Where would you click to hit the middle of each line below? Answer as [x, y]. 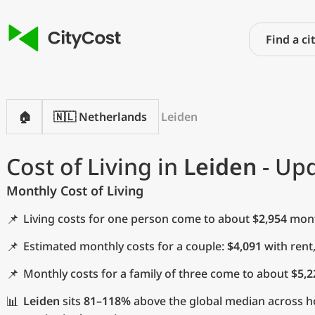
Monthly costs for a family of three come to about [157, 274]
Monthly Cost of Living [75, 191]
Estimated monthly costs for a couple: [125, 246]
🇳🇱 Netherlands [100, 117]
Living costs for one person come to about [138, 219]
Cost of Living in [95, 166]
